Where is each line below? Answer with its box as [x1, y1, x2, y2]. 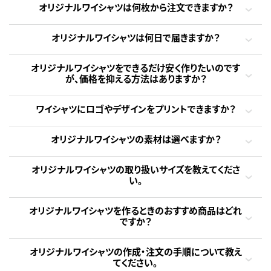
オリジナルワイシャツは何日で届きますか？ [51, 31, 220, 44]
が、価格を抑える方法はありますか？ [65, 72, 206, 85]
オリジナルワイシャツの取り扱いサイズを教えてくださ [31, 163, 240, 176]
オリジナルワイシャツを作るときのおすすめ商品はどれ [29, 204, 242, 217]
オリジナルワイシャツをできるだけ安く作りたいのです [31, 61, 240, 74]
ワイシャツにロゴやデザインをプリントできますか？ [36, 102, 235, 116]
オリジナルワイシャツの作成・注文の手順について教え [29, 245, 242, 258]
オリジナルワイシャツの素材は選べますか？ [50, 132, 221, 146]
